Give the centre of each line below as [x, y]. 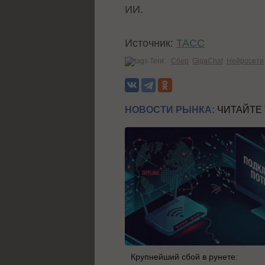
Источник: [151, 43]
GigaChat [208, 61]
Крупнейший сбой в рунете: [185, 256]
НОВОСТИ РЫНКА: [170, 109]
